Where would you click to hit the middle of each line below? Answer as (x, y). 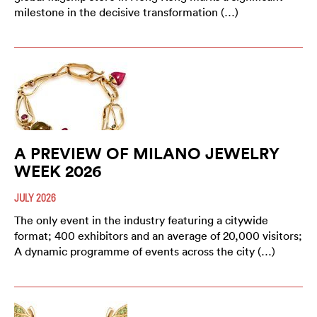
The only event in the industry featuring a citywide (141, 220)
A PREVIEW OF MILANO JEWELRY (147, 154)
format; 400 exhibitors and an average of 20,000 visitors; (158, 236)
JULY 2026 (35, 198)
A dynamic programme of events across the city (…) (145, 252)
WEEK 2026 (58, 171)
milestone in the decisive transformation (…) (126, 12)
